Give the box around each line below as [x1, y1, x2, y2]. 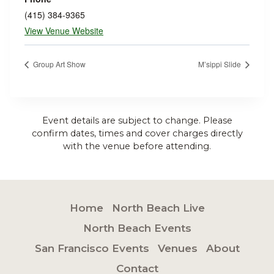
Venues [157, 242, 198, 254]
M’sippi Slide [198, 58, 243, 69]
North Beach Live [111, 202, 205, 214]
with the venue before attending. [63, 140, 211, 152]
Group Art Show [31, 58, 86, 69]
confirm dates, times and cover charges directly [31, 127, 243, 139]
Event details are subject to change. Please [42, 114, 232, 126]
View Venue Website [24, 24, 103, 37]
